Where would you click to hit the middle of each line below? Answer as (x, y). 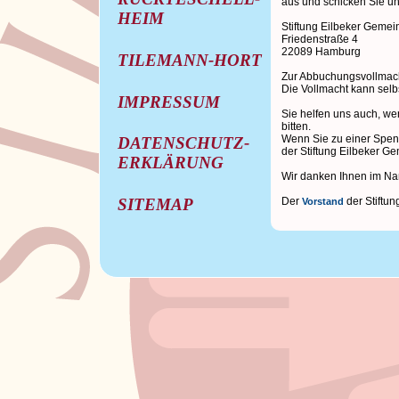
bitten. (296, 126)
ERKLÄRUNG (170, 163)
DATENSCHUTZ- (183, 143)
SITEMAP (155, 205)
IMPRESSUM (168, 102)
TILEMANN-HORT (189, 60)
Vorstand (324, 201)
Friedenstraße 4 (319, 39)
